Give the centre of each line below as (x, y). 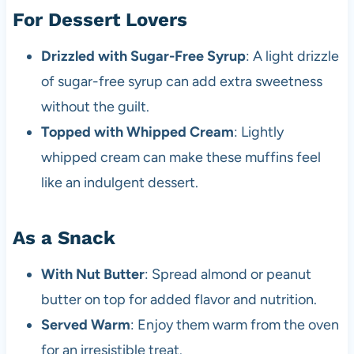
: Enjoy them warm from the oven (234, 324)
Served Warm (85, 324)
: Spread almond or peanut (228, 274)
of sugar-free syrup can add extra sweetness (181, 81)
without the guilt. (95, 106)
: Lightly (258, 132)
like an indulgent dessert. (119, 182)
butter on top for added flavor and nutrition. (179, 299)
